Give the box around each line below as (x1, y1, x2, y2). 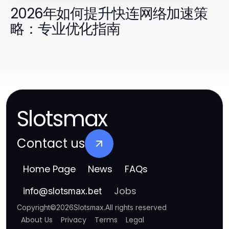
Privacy (61, 215, 86, 225)
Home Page (23, 163, 76, 176)
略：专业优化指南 (10, 19, 121, 39)
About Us (21, 215, 53, 225)
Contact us (17, 135, 85, 152)
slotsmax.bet (48, 186, 102, 197)
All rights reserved (105, 203, 167, 212)
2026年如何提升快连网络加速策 (10, 4, 208, 24)
